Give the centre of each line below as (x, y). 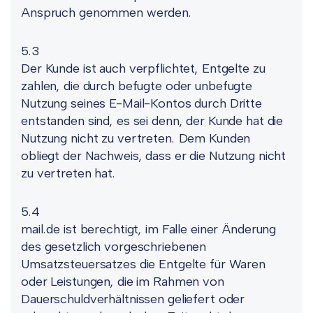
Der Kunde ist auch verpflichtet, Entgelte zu (143, 68)
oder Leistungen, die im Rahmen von (123, 282)
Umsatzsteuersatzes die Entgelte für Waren (143, 264)
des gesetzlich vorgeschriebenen (114, 247)
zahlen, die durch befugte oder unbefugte (137, 86)
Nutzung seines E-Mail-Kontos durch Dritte (141, 103)
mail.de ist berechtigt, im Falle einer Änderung (149, 229)
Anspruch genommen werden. (107, 13)
